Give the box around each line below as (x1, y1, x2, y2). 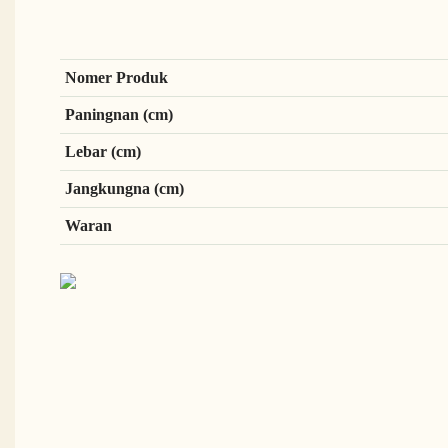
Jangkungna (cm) (64, 179, 184, 199)
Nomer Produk (64, 68, 168, 88)
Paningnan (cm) (64, 105, 173, 125)
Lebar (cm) (64, 142, 141, 162)
